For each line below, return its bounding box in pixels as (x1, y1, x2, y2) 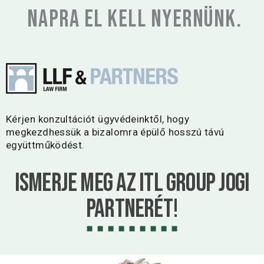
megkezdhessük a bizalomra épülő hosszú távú (6, 126, 225, 138)
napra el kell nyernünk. (27, 5, 242, 34)
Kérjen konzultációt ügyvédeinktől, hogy (6, 113, 190, 125)
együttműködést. (6, 139, 85, 151)
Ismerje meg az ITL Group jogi (14, 167, 250, 199)
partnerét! (85, 193, 179, 225)
